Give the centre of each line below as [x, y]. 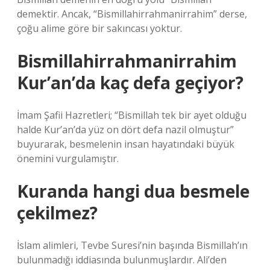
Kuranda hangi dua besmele [133, 191]
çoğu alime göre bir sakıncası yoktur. [99, 28]
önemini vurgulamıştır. [68, 159]
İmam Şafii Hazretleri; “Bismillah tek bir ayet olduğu [132, 115]
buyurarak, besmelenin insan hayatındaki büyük [126, 144]
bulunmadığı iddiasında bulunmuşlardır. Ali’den [122, 260]
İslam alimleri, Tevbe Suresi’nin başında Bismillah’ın [132, 245]
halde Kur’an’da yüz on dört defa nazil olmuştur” [125, 130]
